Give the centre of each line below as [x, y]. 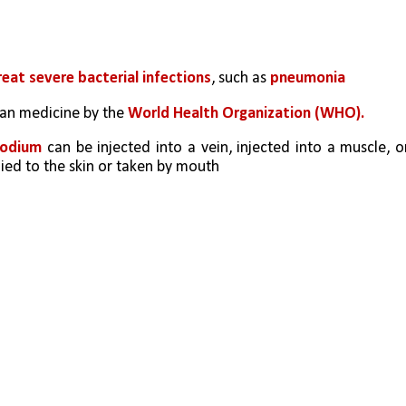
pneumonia [306, 79]
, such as [239, 79]
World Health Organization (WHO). [246, 113]
